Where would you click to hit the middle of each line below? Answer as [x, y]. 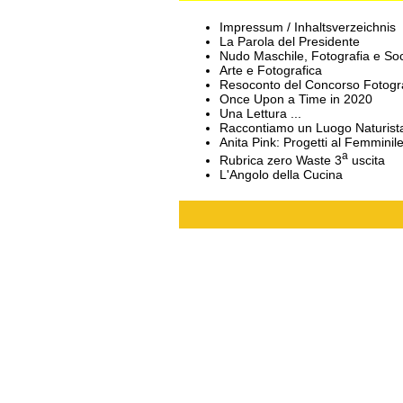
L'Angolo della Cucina [281, 174]
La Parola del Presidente [290, 41]
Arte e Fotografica [271, 70]
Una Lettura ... [260, 113]
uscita [367, 160]
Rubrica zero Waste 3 [281, 160]
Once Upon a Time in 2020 [296, 99]
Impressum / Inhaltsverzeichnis [308, 27]
